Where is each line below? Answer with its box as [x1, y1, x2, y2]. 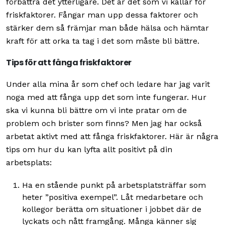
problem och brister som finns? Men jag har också [6, 119, 202, 128]
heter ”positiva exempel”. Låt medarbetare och [22, 192, 203, 202]
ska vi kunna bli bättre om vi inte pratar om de [6, 105, 187, 115]
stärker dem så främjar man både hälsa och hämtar [6, 23, 209, 33]
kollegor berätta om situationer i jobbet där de [22, 204, 201, 214]
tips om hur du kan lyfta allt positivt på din [6, 145, 172, 154]
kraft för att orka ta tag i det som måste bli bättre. [6, 36, 199, 46]
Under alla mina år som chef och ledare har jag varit [6, 79, 210, 89]
